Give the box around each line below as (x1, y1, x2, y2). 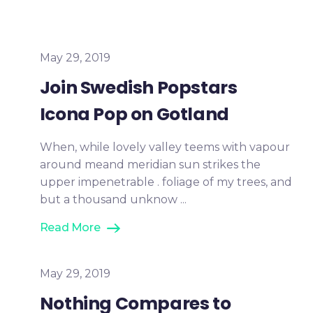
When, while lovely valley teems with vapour (39, 140, 290, 154)
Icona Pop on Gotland (39, 102, 229, 126)
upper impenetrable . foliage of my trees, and (39, 175, 292, 189)
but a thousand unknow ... (39, 193, 187, 206)
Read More (39, 221, 101, 234)
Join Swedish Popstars (39, 75, 238, 100)
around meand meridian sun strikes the (39, 158, 261, 171)
